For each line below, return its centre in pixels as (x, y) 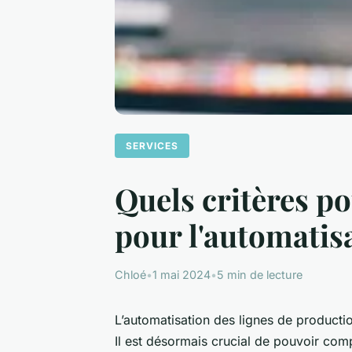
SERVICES (152, 145)
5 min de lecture (260, 274)
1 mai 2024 (181, 274)
